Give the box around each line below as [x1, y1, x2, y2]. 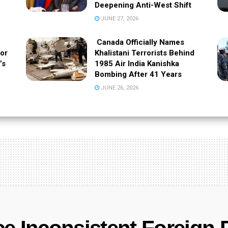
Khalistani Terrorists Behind [94, 48, 194, 58]
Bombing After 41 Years [94, 69, 182, 79]
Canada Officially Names [94, 37, 184, 47]
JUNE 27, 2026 [99, 15, 138, 22]
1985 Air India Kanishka [94, 59, 179, 68]
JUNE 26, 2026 [99, 84, 138, 91]
